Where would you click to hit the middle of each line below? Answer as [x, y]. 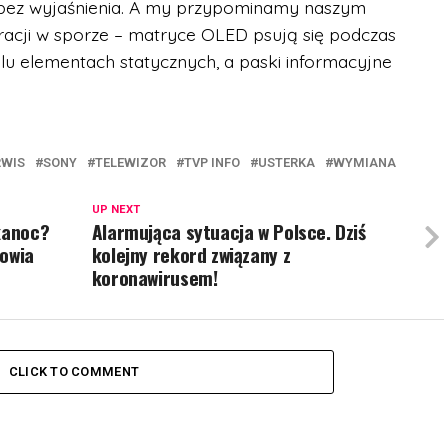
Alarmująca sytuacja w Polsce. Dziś [228, 232]
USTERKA [286, 163]
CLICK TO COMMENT [74, 372]
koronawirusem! [154, 278]
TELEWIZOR [130, 163]
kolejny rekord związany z [191, 255]
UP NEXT [115, 210]
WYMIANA [364, 163]
